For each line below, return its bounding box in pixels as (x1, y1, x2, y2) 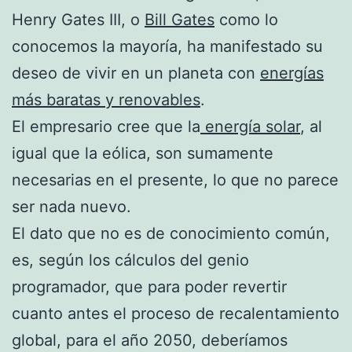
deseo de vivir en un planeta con (12, 63, 260, 82)
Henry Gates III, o (12, 9, 145, 29)
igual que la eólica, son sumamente (12, 143, 273, 163)
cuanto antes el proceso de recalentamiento (12, 303, 339, 323)
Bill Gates (145, 9, 214, 29)
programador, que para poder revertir (12, 277, 287, 296)
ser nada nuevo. (12, 196, 131, 216)
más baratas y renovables (12, 90, 200, 109)
